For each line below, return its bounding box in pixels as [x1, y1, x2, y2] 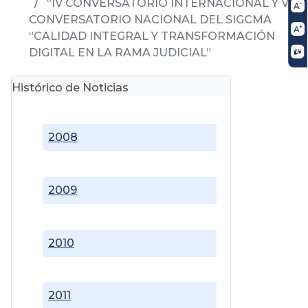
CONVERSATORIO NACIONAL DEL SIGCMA [29, 12, 272, 26]
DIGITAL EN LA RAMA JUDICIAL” [29, 45, 211, 59]
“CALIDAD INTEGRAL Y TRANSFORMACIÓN [29, 29, 275, 43]
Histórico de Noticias [12, 80, 129, 94]
